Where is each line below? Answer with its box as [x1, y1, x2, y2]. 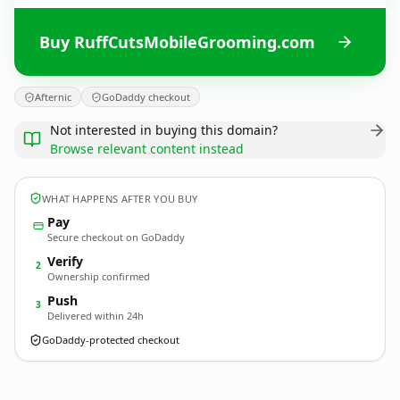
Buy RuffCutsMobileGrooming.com [39, 30, 315, 53]
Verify [47, 253, 83, 270]
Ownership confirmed [47, 270, 150, 283]
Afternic [35, 90, 71, 104]
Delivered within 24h [47, 309, 144, 322]
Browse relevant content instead [50, 140, 244, 157]
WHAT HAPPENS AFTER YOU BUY [42, 191, 198, 205]
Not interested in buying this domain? [50, 121, 278, 138]
